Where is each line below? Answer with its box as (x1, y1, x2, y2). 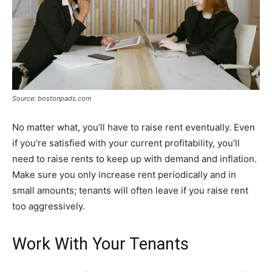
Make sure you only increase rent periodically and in (12, 169, 236, 181)
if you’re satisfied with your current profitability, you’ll (12, 137, 240, 149)
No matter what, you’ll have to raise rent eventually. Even (12, 121, 255, 134)
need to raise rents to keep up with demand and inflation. (12, 153, 257, 165)
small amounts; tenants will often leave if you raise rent (12, 185, 248, 197)
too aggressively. (12, 200, 85, 212)
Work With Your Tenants (12, 234, 189, 254)
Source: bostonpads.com (12, 94, 92, 103)
